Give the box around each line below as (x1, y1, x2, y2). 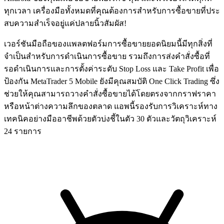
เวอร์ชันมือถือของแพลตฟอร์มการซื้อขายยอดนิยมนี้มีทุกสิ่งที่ (4, 39, 212, 48)
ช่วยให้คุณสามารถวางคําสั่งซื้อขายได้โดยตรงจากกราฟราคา (4, 89, 216, 98)
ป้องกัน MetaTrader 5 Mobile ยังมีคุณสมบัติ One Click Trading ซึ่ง (4, 77, 219, 86)
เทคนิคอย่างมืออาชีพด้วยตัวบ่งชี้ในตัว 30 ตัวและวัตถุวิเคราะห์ (4, 114, 216, 123)
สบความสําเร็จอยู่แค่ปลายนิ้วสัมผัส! (4, 19, 126, 28)
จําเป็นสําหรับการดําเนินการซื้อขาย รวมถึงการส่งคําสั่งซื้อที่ (4, 52, 210, 61)
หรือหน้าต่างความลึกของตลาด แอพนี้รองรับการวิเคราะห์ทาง (4, 102, 217, 111)
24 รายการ (4, 127, 41, 136)
